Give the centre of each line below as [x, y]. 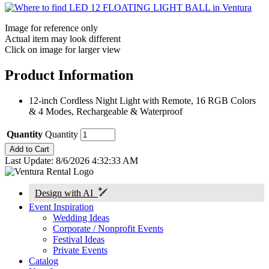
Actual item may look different [63, 38]
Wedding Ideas [81, 217]
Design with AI [66, 193]
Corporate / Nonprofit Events [108, 228]
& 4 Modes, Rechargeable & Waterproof [106, 111]
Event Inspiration [61, 207]
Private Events [80, 250]
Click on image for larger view [63, 49]
